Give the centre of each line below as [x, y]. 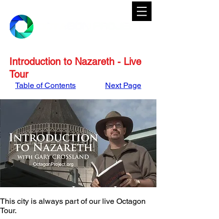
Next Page [123, 85]
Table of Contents [45, 85]
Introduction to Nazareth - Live [75, 62]
